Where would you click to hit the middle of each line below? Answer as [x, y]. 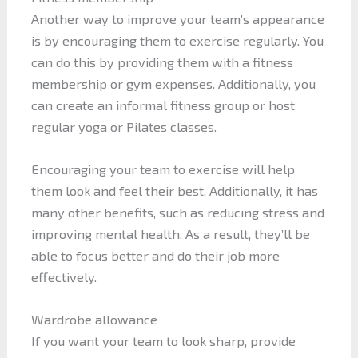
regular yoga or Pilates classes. [123, 126]
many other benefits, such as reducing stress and [177, 212]
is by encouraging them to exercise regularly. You [177, 40]
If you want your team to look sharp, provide [163, 341]
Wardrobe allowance [94, 320]
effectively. [64, 276]
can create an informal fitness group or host [163, 105]
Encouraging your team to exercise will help [163, 169]
